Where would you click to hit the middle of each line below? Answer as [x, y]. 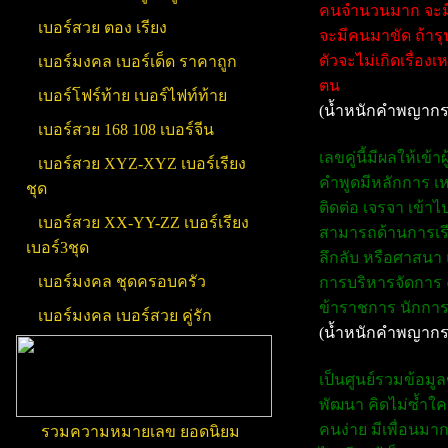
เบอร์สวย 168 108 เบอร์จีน [125, 129]
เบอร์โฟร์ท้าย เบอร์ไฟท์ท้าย [132, 95]
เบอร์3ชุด [57, 247]
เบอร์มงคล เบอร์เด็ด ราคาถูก [137, 61]
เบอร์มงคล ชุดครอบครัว [121, 281]
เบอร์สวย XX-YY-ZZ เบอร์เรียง [143, 222]
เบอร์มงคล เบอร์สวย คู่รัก [124, 315]
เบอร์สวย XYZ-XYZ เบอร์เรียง [141, 163]
